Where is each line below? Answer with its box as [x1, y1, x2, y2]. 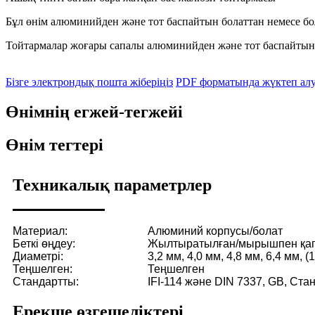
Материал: [13, 224, 67, 237]
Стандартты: [13, 275, 79, 288]
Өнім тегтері [6, 135, 103, 154]
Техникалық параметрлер [13, 175, 212, 194]
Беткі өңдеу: [13, 237, 75, 250]
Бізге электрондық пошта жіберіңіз [6, 75, 173, 88]
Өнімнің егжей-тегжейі [6, 102, 183, 121]
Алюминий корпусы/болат [148, 224, 283, 237]
